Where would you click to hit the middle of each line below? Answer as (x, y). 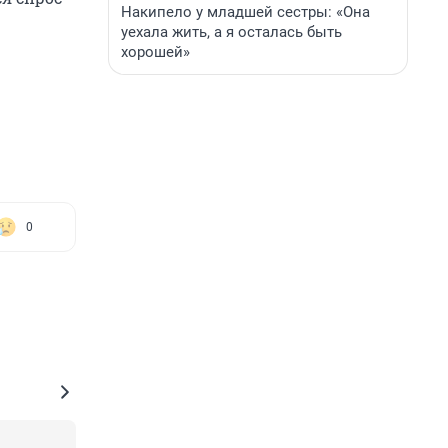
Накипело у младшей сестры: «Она (245, 12)
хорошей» (155, 52)
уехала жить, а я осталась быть (231, 32)
